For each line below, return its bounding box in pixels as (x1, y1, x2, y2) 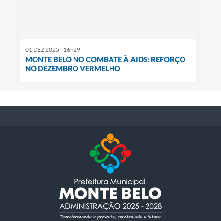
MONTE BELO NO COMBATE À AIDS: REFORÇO (25, 54, 185, 64)
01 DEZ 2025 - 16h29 (25, 45, 80, 53)
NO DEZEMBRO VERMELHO (25, 63, 120, 73)
